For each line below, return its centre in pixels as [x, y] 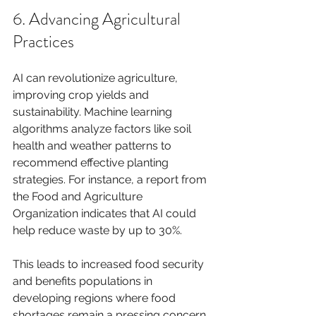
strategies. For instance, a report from [111, 179]
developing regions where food [96, 298]
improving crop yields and [82, 95]
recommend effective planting [92, 162]
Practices [43, 41]
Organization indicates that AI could [106, 213]
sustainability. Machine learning [94, 111]
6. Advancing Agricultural [98, 19]
